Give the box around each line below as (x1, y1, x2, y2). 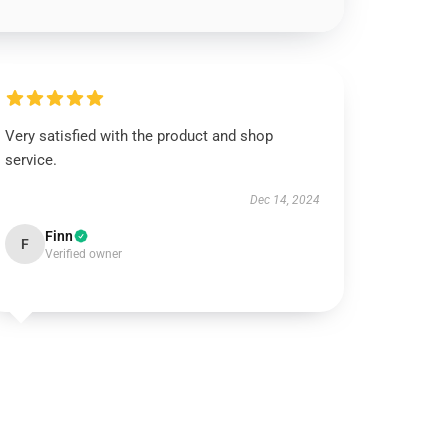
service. (5, 151, 58, 169)
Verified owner (45, 247, 123, 261)
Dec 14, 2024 (249, 193, 320, 207)
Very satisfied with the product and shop (5, 127, 274, 145)
